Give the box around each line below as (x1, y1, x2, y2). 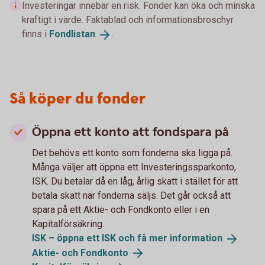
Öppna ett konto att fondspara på (32, 123, 229, 141)
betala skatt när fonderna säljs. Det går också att (32, 189, 231, 201)
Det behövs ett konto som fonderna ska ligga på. (32, 147, 232, 159)
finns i (22, 28, 49, 40)
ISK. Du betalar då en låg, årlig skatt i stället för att (32, 175, 238, 187)
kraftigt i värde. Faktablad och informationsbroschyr (22, 14, 234, 25)
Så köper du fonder (9, 88, 146, 109)
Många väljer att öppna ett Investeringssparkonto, (32, 161, 236, 173)
